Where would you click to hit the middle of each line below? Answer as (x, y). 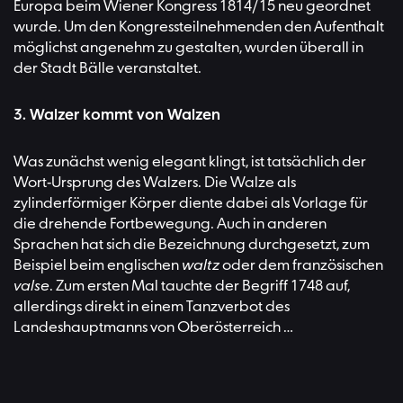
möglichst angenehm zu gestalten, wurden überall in (188, 49)
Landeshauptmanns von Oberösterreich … (153, 328)
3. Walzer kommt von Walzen (117, 116)
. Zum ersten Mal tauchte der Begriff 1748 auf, (200, 287)
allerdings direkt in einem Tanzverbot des (152, 308)
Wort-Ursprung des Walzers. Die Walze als (155, 184)
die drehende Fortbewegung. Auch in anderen (170, 225)
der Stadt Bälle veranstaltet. (107, 69)
